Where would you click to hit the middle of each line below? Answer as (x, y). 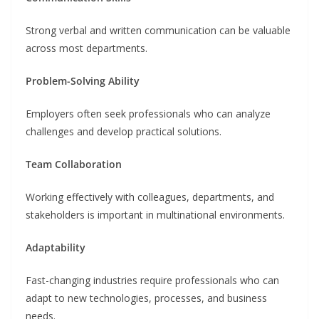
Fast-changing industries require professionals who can (152, 280)
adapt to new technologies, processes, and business (146, 298)
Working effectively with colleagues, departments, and (150, 197)
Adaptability (56, 247)
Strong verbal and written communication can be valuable (158, 30)
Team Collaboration (74, 164)
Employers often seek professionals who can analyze (148, 113)
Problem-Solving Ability (83, 80)
